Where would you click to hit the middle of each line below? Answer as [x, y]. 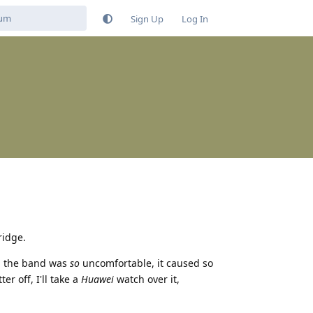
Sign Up [147, 19]
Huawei [97, 279]
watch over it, [147, 279]
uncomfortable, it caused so [146, 263]
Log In [195, 19]
